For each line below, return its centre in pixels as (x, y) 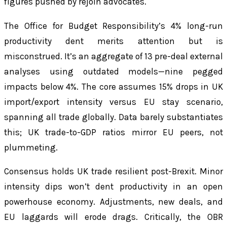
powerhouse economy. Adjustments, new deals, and (113, 201)
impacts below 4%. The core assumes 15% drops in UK (113, 86)
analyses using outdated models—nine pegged (113, 71)
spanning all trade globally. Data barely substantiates (113, 117)
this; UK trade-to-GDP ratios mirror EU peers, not (113, 132)
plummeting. (31, 147)
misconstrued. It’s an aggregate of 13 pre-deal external (113, 56)
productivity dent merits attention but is (113, 41)
